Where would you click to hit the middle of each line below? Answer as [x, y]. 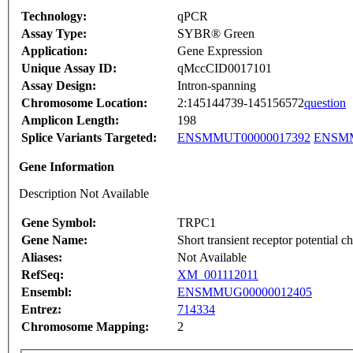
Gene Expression [220, 51]
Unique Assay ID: [69, 69]
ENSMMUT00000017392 [244, 138]
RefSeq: [43, 275]
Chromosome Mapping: [85, 327]
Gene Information [67, 167]
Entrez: [41, 310]
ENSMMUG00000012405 [245, 292]
